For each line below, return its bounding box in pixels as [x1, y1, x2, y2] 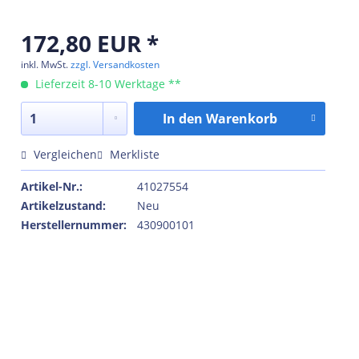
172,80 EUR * [21, 28, 159, 59]
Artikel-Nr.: [21, 179, 83, 195]
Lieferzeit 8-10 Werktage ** [32, 76, 181, 92]
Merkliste [110, 147, 159, 163]
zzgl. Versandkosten [71, 58, 159, 72]
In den [162, 110, 203, 128]
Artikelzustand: [21, 198, 106, 214]
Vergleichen [30, 147, 97, 163]
